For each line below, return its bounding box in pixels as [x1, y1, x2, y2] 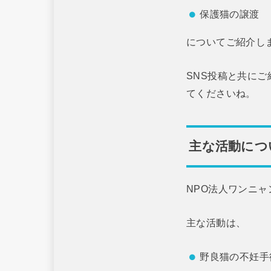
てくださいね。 [186, 87, 256, 99]
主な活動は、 [186, 217, 246, 228]
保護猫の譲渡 [200, 8, 260, 19]
